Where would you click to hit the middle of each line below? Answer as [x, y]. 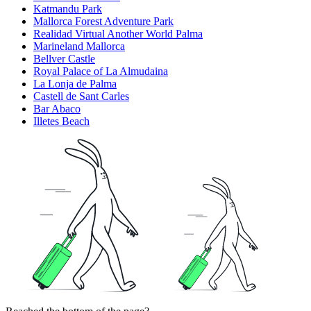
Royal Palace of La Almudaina [101, 72]
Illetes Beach [61, 121]
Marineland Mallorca [79, 47]
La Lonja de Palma [75, 84]
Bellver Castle [64, 59]
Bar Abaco [57, 109]
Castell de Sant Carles [81, 96]
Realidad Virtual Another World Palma [118, 34]
